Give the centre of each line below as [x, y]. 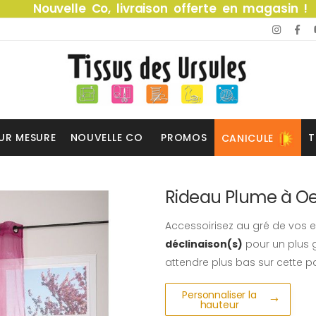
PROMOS [184, 137]
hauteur [219, 304]
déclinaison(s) [204, 244]
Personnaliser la [219, 294]
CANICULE [248, 138]
